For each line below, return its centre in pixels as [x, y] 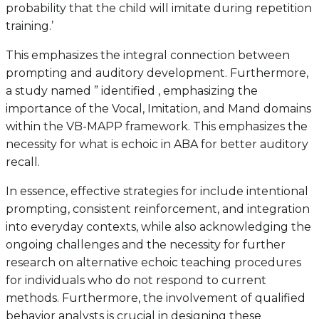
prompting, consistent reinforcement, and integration [158, 209]
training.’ [30, 26]
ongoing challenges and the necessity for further [146, 244]
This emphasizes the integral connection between [148, 55]
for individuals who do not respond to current [136, 280]
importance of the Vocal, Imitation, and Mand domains [158, 108]
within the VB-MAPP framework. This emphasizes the [157, 126]
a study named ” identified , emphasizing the [132, 90]
